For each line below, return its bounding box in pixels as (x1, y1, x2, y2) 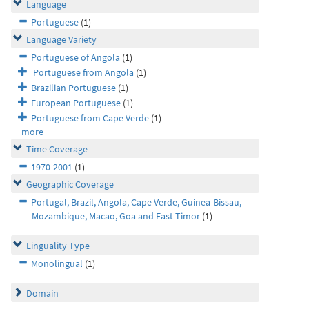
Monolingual (31, 257, 83, 270)
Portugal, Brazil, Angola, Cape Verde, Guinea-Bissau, (31, 196, 241, 208)
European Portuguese (31, 97, 121, 109)
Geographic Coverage (26, 178, 114, 190)
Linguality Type (26, 239, 90, 252)
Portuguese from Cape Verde (31, 112, 149, 124)
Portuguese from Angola (31, 66, 134, 79)
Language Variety (26, 33, 97, 46)
